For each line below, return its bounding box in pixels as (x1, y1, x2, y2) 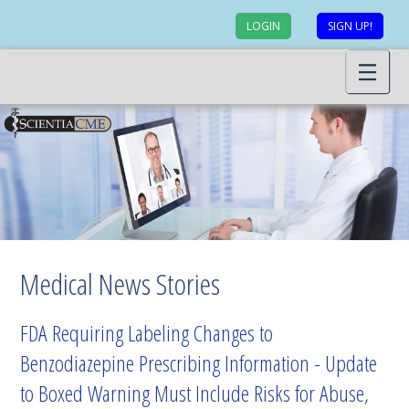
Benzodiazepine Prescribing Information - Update (20, 348, 378, 379)
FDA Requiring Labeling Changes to (20, 318, 274, 349)
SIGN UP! (328, 18, 372, 34)
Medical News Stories (20, 264, 221, 304)
